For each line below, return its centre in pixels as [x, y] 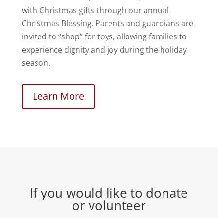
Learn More [58, 96]
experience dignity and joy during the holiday [104, 49]
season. [36, 63]
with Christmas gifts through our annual [95, 10]
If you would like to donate [109, 192]
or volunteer [109, 205]
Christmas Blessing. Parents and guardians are [107, 23]
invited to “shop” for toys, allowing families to [104, 36]
